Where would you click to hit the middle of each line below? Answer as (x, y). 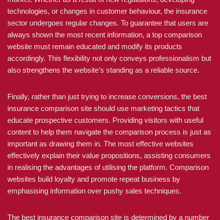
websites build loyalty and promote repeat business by (94, 179)
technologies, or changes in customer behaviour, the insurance (107, 11)
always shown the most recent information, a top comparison (105, 35)
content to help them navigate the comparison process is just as (109, 132)
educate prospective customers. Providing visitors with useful (105, 120)
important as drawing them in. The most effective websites (100, 144)
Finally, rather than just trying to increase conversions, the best (107, 96)
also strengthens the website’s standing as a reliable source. (103, 70)
